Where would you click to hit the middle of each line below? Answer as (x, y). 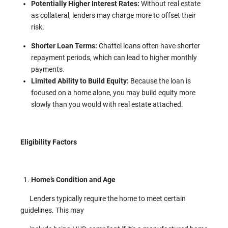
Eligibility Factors (49, 142)
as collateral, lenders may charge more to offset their (113, 15)
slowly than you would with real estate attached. (107, 104)
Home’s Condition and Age (73, 180)
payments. (48, 69)
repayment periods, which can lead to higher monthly (114, 58)
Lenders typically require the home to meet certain (103, 198)
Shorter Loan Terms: (64, 46)
